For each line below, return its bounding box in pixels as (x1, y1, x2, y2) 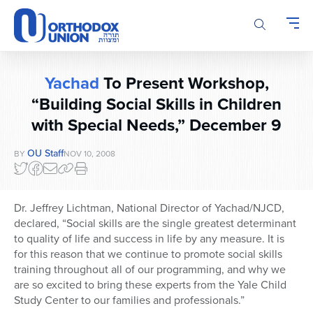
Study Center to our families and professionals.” (14, 292, 245, 309)
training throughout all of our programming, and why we (14, 261, 286, 278)
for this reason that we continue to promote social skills (14, 246, 282, 263)
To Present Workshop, (99, 71, 269, 96)
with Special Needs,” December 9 (31, 112, 282, 138)
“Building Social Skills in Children (31, 92, 282, 117)
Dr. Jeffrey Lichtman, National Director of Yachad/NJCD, (14, 200, 284, 217)
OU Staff (27, 146, 64, 161)
